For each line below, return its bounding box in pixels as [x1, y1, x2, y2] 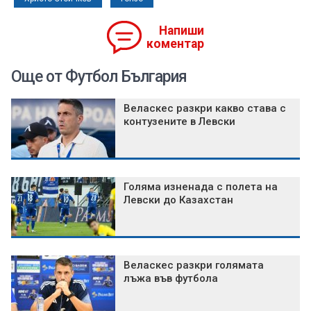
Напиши [159, 24, 204, 38]
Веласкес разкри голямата [124, 259, 264, 272]
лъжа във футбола [124, 272, 218, 285]
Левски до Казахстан [124, 194, 233, 207]
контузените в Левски [124, 115, 235, 128]
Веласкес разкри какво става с [124, 102, 286, 115]
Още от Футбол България [11, 67, 187, 87]
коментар [146, 37, 204, 51]
